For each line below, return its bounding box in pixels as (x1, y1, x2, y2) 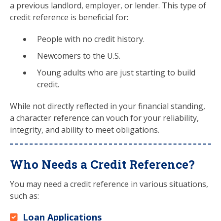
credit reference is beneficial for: (10, 12, 128, 23)
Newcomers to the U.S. (37, 50, 120, 61)
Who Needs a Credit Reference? (10, 156, 195, 172)
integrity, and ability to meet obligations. (10, 124, 159, 135)
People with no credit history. (37, 34, 145, 44)
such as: (10, 190, 39, 201)
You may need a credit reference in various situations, (10, 179, 208, 189)
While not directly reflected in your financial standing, (10, 101, 205, 111)
